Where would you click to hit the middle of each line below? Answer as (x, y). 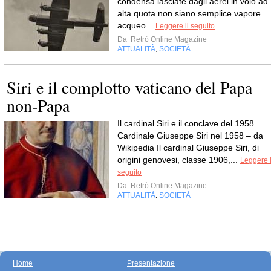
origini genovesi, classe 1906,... (179, 160)
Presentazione (151, 263)
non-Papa (38, 105)
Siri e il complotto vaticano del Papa (129, 87)
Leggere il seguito (185, 26)
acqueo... (136, 25)
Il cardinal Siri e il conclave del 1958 (186, 123)
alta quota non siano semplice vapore (189, 13)
